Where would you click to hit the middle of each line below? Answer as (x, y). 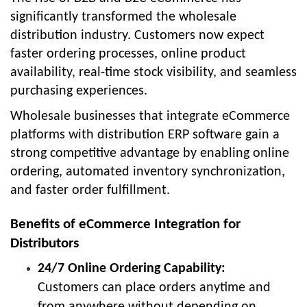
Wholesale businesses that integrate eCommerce (150, 116)
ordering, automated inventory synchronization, (148, 172)
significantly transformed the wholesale (123, 17)
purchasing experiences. (79, 91)
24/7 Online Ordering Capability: (132, 268)
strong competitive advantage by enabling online (150, 153)
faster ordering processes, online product (128, 54)
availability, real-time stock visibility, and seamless (153, 72)
